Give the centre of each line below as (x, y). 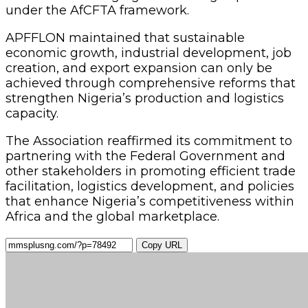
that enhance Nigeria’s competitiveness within (150, 201)
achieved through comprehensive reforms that (151, 83)
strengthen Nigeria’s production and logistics (145, 98)
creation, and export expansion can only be (139, 68)
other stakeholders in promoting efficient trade (151, 171)
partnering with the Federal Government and (145, 156)
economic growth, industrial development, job (148, 53)
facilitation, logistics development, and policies (150, 186)
